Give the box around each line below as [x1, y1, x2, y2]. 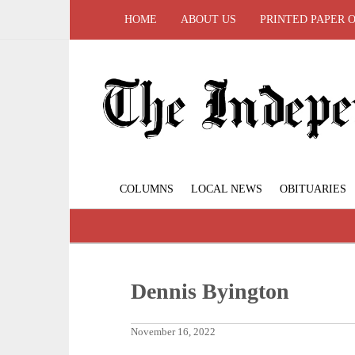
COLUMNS [120, 183, 174, 196]
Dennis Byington [131, 279, 290, 304]
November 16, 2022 [131, 326, 216, 338]
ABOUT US [181, 13, 236, 25]
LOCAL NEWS [191, 183, 262, 196]
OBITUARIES [280, 183, 346, 196]
